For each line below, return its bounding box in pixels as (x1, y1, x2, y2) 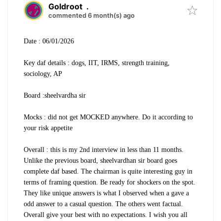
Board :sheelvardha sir (24, 92, 86, 100)
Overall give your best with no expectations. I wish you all (24, 211, 187, 219)
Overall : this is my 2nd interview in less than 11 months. (24, 146, 184, 154)
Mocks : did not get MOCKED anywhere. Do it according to (24, 113, 193, 121)
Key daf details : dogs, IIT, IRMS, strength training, (24, 59, 170, 67)
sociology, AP (24, 70, 62, 78)
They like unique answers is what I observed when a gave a (24, 189, 189, 197)
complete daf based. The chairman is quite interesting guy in (24, 168, 192, 176)
